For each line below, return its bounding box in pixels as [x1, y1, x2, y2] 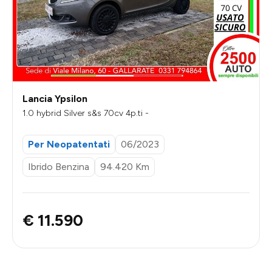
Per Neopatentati [28, 138, 110, 150]
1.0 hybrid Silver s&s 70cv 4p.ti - [22, 107, 149, 118]
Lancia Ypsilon [22, 92, 87, 104]
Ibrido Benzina [28, 161, 89, 173]
